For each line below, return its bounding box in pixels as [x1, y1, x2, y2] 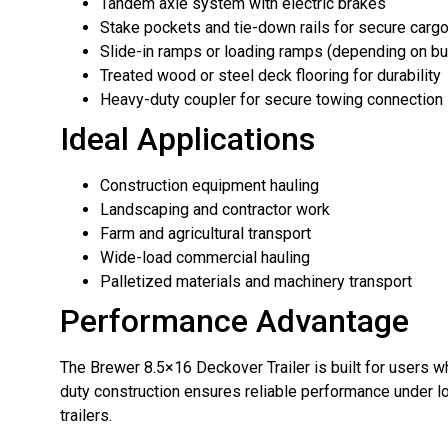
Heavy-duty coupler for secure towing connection [100, 90, 443, 110]
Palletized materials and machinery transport [100, 272, 412, 292]
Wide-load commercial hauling [100, 248, 310, 268]
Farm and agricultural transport [100, 224, 311, 244]
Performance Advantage [60, 302, 409, 341]
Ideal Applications [60, 120, 315, 159]
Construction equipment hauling [100, 176, 319, 196]
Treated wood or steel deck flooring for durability [100, 66, 441, 86]
